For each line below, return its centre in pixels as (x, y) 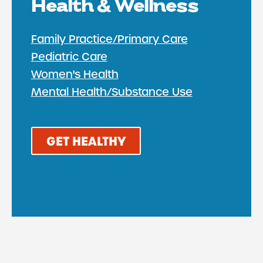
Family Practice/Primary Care (109, 39)
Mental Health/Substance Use (112, 92)
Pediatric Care (69, 56)
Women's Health (75, 74)
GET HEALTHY (86, 141)
